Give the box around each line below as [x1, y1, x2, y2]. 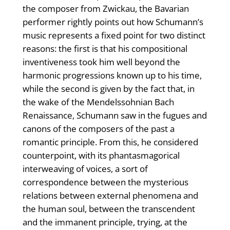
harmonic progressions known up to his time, [22, 69, 202, 82]
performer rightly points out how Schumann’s [22, 16, 203, 28]
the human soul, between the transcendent [22, 203, 195, 215]
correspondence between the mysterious [22, 176, 188, 188]
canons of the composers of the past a [22, 123, 175, 135]
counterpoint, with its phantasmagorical [22, 149, 180, 162]
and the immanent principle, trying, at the [22, 216, 187, 228]
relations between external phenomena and [22, 189, 198, 202]
